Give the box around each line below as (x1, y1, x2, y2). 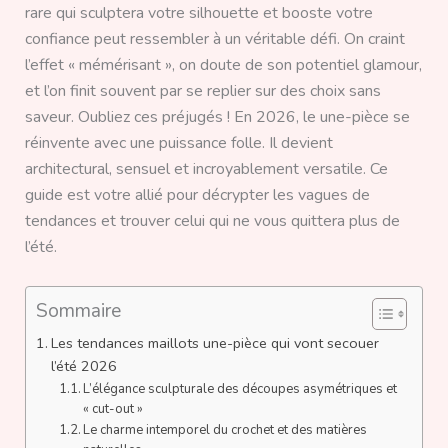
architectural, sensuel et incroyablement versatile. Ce (24, 158, 388, 181)
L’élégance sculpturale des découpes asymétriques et (83, 380, 398, 399)
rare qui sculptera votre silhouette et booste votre (24, 2, 373, 25)
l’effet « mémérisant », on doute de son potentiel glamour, (24, 54, 422, 77)
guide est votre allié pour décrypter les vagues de (24, 184, 370, 207)
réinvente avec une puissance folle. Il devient (24, 132, 333, 155)
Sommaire (36, 297, 121, 324)
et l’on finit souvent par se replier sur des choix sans (24, 80, 381, 103)
